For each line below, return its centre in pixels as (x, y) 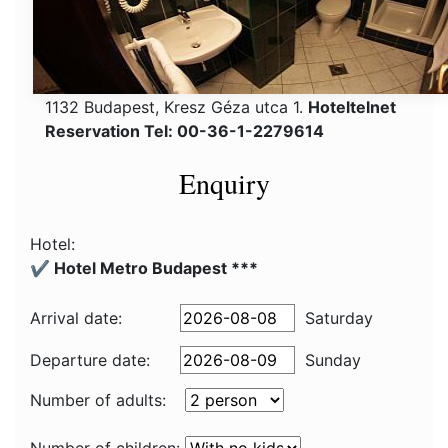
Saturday (339, 318)
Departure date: (90, 360)
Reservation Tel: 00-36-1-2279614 (184, 131)
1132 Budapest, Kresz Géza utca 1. (176, 107)
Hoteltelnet (352, 107)
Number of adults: (98, 400)
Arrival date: (76, 318)
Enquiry (224, 183)
